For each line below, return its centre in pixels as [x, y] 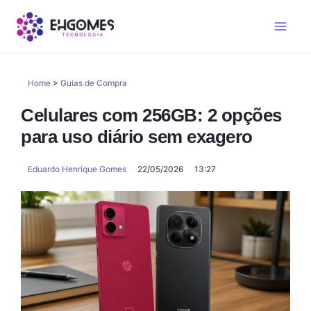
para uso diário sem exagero [137, 136]
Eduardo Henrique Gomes [77, 169]
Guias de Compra [94, 83]
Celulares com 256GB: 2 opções [151, 115]
